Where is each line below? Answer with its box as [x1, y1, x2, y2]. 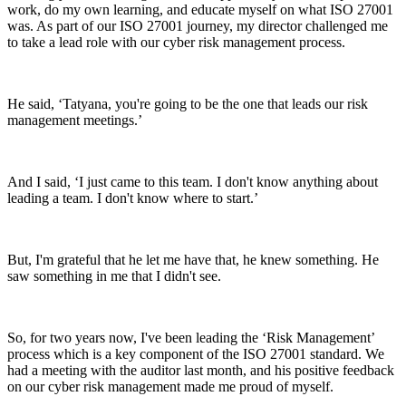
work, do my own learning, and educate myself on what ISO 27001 [7, 2, 393, 18]
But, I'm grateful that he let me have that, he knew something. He [7, 252, 379, 268]
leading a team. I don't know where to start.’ [7, 190, 258, 207]
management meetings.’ [7, 112, 142, 129]
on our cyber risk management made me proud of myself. [7, 379, 333, 395]
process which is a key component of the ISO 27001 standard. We [7, 346, 384, 362]
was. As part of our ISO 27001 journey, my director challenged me [7, 18, 388, 34]
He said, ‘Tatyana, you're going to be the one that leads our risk [7, 96, 368, 112]
